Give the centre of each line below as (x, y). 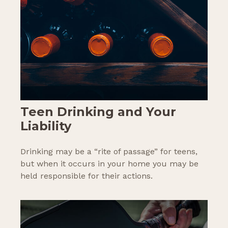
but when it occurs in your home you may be (109, 164)
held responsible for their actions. (87, 176)
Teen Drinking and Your (98, 112)
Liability (46, 126)
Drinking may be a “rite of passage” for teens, (109, 152)
